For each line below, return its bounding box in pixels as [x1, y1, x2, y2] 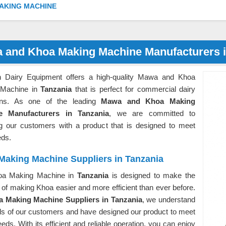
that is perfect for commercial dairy [72, 85, 196, 93]
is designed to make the [111, 171, 196, 180]
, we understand [142, 195, 195, 204]
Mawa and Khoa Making [101, 97, 196, 105]
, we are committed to [109, 109, 196, 118]
